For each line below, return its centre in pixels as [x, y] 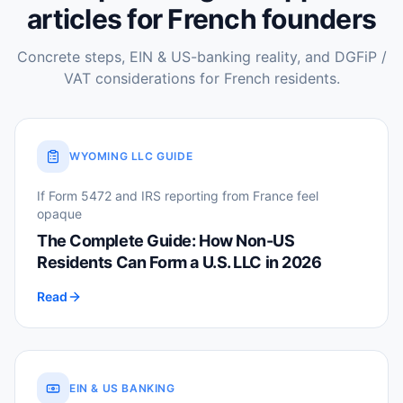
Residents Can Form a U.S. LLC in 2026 [179, 262]
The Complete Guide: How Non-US [166, 241]
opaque [59, 214]
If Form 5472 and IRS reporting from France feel [178, 196]
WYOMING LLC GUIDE [131, 156]
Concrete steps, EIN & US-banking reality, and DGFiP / [201, 57]
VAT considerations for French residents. [201, 78]
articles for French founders [201, 19]
